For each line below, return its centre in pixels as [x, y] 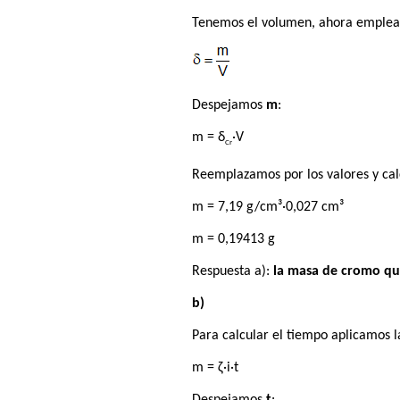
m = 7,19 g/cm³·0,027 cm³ [268, 207]
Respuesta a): [233, 271]
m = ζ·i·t [216, 367]
